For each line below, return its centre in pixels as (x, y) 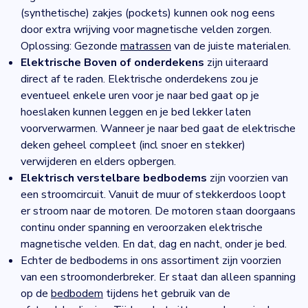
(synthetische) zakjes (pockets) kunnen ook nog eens (148, 13)
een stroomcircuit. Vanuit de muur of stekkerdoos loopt (153, 195)
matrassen (146, 46)
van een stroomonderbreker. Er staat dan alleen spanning (158, 277)
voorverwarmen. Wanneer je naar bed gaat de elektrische (158, 129)
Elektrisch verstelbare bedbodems (114, 178)
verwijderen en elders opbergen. (98, 162)
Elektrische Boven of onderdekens (114, 63)
